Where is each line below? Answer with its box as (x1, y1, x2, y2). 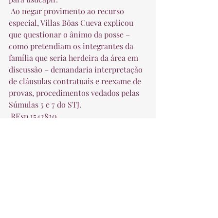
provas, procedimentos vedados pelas (9, 88, 141, 98)
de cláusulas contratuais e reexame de (9, 76, 143, 86)
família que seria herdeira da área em (9, 53, 140, 63)
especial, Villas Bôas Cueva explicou (9, 18, 135, 28)
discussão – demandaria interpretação (9, 64, 145, 74)
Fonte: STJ (11, 123, 49, 133)
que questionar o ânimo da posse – (9, 29, 132, 39)
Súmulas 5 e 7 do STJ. (9, 99, 85, 109)
